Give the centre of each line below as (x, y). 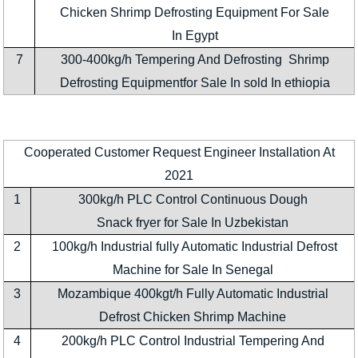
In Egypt (195, 35)
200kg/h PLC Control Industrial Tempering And (193, 341)
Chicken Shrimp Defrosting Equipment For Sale (195, 12)
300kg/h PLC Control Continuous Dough (193, 200)
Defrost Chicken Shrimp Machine (193, 317)
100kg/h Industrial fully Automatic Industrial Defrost (194, 247)
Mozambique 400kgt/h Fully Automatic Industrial (193, 294)
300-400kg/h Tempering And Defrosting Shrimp (195, 59)
